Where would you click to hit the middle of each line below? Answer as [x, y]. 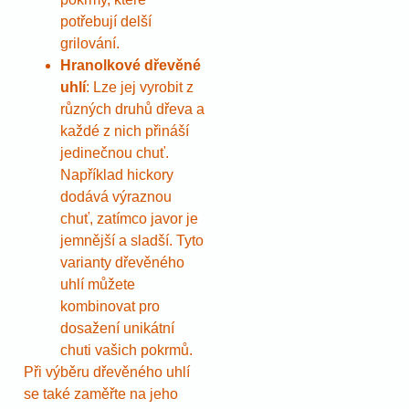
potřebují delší [106, 21]
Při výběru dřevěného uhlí [107, 372]
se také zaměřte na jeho [101, 393]
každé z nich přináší [125, 131]
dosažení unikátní [117, 328]
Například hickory [117, 174]
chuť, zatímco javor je [129, 218]
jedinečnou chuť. [115, 152]
